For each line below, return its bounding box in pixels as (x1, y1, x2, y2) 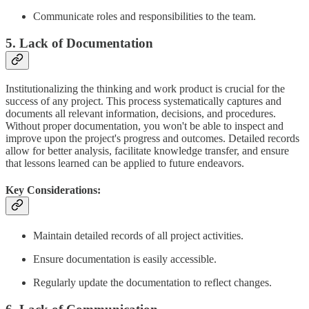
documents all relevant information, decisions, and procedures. (6, 107, 276, 119)
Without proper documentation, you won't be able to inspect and (6, 119, 283, 132)
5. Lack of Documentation (6, 35, 153, 50)
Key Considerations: (6, 183, 101, 196)
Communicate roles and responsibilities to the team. (33, 10, 256, 23)
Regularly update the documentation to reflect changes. (33, 277, 272, 289)
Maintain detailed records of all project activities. (33, 230, 243, 242)
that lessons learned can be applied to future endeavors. (6, 157, 244, 169)
